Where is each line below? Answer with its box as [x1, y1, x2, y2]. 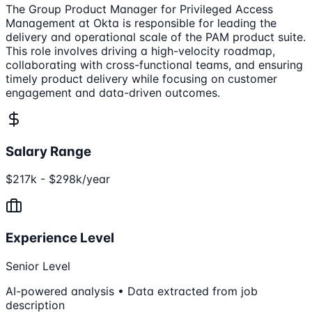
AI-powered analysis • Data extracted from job [6, 283, 258, 298]
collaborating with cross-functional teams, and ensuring [6, 57, 303, 72]
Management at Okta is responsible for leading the [6, 15, 276, 30]
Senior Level [6, 258, 70, 273]
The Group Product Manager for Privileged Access [6, 1, 273, 16]
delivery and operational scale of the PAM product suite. [6, 29, 306, 44]
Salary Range [6, 143, 91, 159]
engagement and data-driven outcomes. [6, 85, 220, 100]
